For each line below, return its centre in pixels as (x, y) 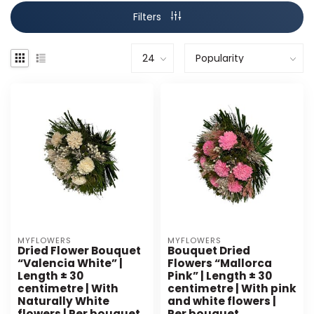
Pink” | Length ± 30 (220, 275)
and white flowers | (222, 301)
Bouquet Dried (209, 250)
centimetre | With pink (232, 288)
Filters (149, 16)
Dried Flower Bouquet (79, 250)
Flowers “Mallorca (220, 263)
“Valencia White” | (70, 263)
